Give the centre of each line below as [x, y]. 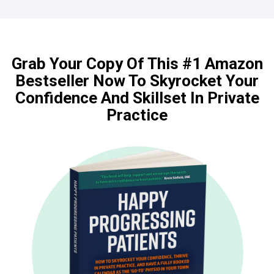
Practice [137, 115]
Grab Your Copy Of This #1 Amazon [137, 63]
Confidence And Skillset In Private [137, 98]
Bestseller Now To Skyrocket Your [137, 80]
